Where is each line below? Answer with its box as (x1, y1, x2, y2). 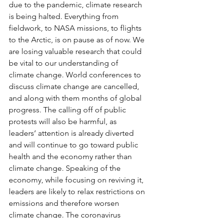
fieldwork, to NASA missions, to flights (9, 23, 144, 33)
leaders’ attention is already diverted (9, 128, 136, 138)
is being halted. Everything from (9, 12, 121, 21)
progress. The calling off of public (9, 105, 128, 114)
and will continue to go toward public (9, 140, 140, 149)
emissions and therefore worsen (9, 199, 121, 208)
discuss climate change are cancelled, (9, 82, 141, 91)
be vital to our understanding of (9, 58, 120, 68)
